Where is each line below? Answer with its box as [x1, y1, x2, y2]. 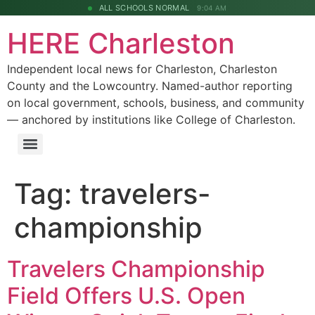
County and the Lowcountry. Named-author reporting [7, 79, 292, 93]
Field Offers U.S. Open [7, 282, 245, 309]
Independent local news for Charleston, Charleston [7, 62, 277, 76]
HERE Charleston [7, 26, 235, 60]
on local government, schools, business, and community [7, 96, 304, 110]
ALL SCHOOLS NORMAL [98, 3, 190, 13]
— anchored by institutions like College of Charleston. [7, 112, 295, 127]
